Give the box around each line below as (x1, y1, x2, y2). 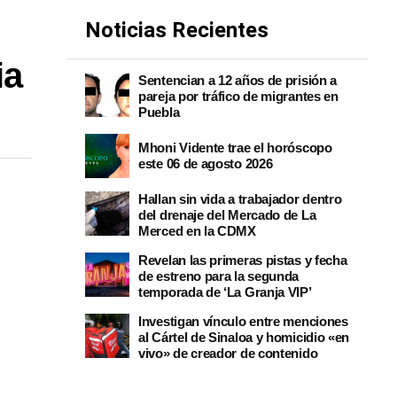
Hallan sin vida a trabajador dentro (138, 191, 342, 206)
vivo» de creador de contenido (138, 346, 318, 361)
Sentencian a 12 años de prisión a (138, 73, 338, 88)
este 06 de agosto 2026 (138, 156, 273, 171)
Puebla (138, 105, 180, 120)
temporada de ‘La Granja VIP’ (138, 284, 312, 300)
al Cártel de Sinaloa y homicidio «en (138, 330, 350, 345)
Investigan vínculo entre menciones (138, 314, 348, 329)
